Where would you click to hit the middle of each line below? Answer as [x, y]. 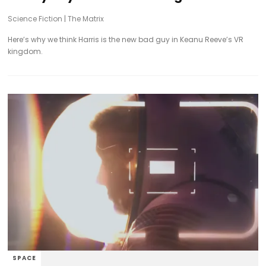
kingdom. [26, 52]
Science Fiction [35, 19]
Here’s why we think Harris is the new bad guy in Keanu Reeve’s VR [126, 40]
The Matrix [86, 19]
